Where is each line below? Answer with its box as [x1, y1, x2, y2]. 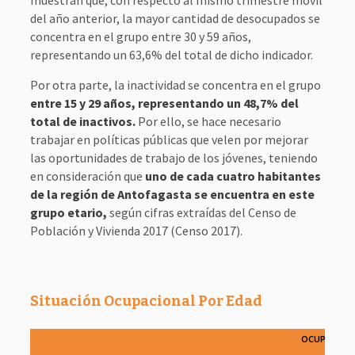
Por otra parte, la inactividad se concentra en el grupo [29, 77, 321, 93]
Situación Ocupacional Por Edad [29, 292, 262, 310]
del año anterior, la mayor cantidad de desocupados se [29, 10, 320, 26]
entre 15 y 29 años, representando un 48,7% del [29, 95, 299, 111]
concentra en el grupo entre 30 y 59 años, [29, 29, 251, 44]
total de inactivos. [29, 113, 136, 129]
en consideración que [29, 168, 145, 184]
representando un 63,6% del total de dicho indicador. [29, 47, 313, 63]
